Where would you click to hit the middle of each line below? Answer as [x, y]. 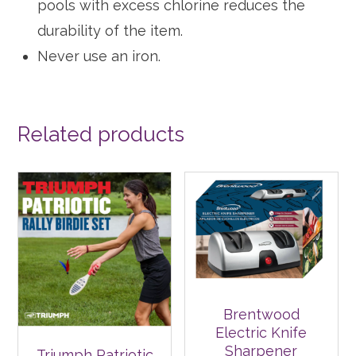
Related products [101, 135]
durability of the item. [110, 31]
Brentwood [261, 315]
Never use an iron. [99, 56]
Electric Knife [261, 333]
